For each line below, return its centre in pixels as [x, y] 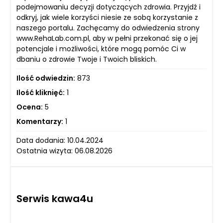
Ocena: [30, 107]
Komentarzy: [40, 121]
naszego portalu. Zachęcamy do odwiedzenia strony [108, 28]
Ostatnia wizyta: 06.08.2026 [64, 151]
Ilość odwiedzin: [46, 78]
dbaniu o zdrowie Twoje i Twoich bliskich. [87, 59]
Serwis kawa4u [55, 199]
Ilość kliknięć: [41, 93]
